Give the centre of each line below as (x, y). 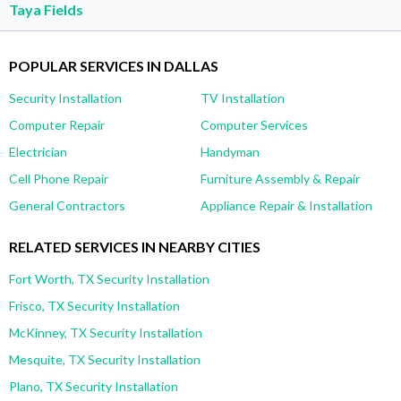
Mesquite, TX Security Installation (105, 359)
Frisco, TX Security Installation (94, 305)
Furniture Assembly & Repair (280, 178)
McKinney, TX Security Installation (106, 332)
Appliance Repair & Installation (286, 205)
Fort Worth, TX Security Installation (109, 278)
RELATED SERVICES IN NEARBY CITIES (135, 246)
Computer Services (254, 124)
